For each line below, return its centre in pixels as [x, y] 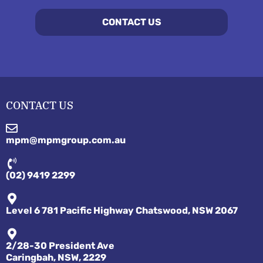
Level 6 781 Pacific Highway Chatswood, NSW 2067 [122, 210]
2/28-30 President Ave [60, 245]
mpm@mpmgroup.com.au [66, 140]
